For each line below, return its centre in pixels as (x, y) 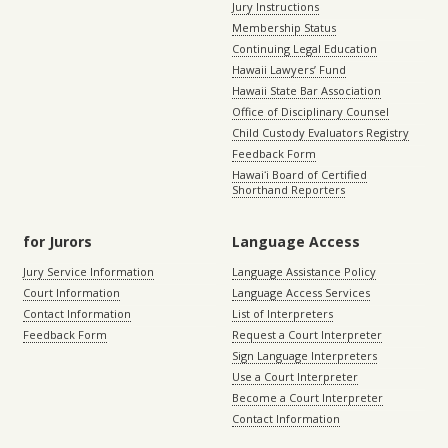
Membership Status (284, 27)
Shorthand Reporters (288, 189)
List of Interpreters (282, 313)
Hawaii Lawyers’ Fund (289, 69)
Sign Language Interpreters (304, 355)
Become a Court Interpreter (307, 397)
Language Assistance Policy (304, 271)
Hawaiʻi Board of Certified (299, 174)
